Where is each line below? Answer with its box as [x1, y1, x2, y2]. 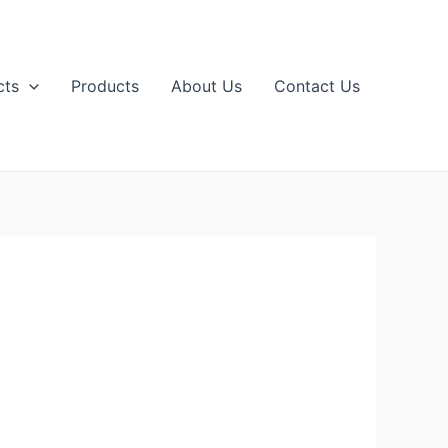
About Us [171, 75, 242, 96]
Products [71, 75, 139, 96]
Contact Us [274, 75, 360, 96]
